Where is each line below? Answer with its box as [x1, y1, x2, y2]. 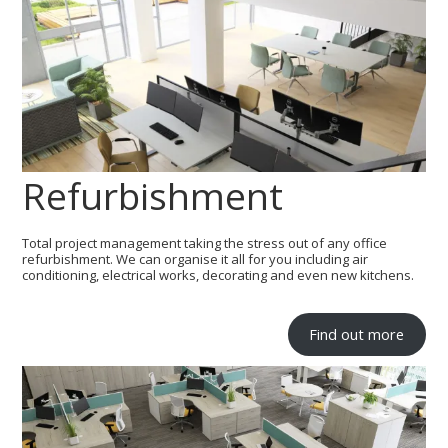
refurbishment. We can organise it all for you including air [22, 250, 369, 269]
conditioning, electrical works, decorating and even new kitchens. [22, 266, 415, 285]
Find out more [309, 324, 405, 345]
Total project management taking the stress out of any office [22, 234, 388, 253]
